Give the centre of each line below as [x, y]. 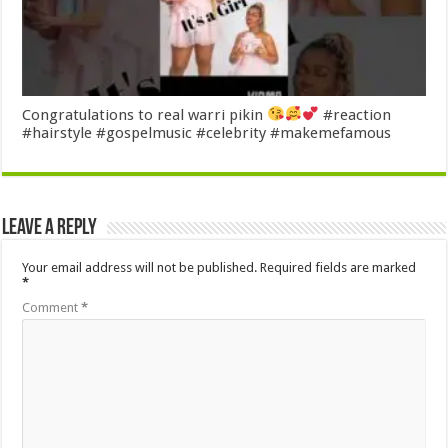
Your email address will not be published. [140, 267]
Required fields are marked [338, 267]
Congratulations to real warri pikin [145, 114]
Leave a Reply [50, 228]
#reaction [355, 114]
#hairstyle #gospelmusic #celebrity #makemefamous [207, 132]
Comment [52, 307]
